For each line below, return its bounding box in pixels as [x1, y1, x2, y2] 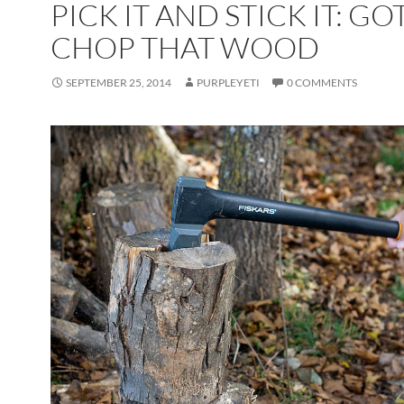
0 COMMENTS [287, 76, 357, 90]
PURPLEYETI [197, 76, 260, 90]
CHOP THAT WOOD [50, 29, 319, 67]
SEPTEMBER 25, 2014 [66, 76, 171, 90]
